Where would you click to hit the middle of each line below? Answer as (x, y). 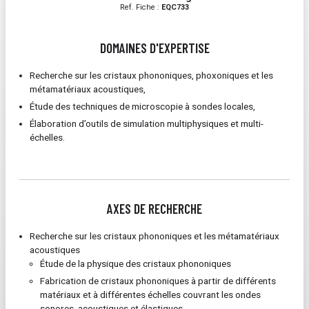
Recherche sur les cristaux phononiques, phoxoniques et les (151, 75)
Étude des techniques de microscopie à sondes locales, (142, 106)
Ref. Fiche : (141, 7)
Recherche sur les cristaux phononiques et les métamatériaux (154, 236)
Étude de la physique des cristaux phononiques (136, 263)
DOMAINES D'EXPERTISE (154, 48)
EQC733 (175, 7)
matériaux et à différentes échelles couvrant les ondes (150, 295)
